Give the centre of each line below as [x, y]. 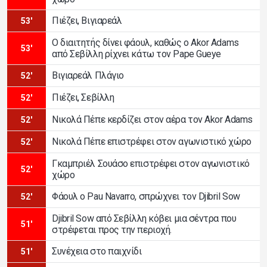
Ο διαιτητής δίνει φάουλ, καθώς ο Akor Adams [145, 42]
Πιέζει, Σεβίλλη [83, 98]
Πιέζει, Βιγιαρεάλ [87, 21]
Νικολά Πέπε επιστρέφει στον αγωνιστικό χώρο [152, 142]
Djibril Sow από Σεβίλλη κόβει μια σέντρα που [144, 218]
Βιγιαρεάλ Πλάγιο [88, 76]
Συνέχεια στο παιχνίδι [97, 252]
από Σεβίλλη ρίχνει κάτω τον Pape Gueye [136, 54]
